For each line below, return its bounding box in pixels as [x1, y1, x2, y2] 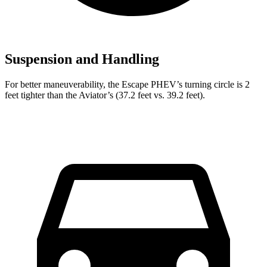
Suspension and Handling [5, 51, 159, 67]
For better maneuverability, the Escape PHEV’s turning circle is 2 [5, 79, 250, 90]
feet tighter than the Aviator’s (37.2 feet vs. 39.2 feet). [5, 90, 205, 101]
